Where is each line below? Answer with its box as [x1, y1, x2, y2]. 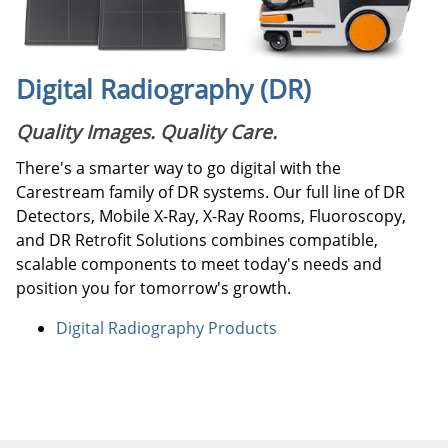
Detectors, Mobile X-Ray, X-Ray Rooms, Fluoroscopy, [16, 205, 406, 227]
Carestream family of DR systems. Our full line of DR [16, 181, 405, 203]
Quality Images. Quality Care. [16, 119, 277, 145]
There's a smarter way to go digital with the [16, 157, 341, 179]
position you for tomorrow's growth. [16, 277, 291, 299]
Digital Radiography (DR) [16, 72, 311, 107]
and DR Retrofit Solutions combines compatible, [16, 229, 378, 251]
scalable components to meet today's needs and [16, 253, 382, 275]
